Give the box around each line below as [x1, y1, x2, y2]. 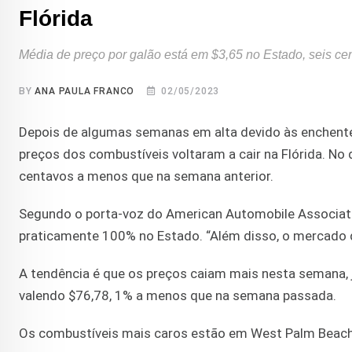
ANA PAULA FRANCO [35, 86, 135, 97]
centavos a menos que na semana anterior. [19, 168, 273, 185]
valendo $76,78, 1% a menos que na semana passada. [19, 288, 336, 304]
